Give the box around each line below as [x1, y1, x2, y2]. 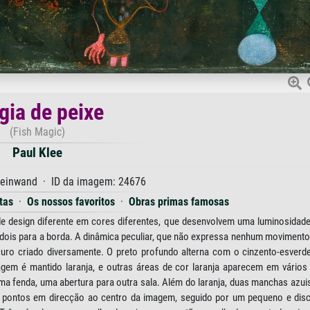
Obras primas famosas [129, 195, 229, 209]
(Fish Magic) [10, 125, 65, 139]
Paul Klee [12, 145, 62, 161]
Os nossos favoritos [27, 195, 115, 209]
